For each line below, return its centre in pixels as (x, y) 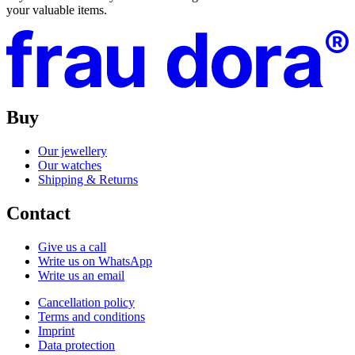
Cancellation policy (86, 302)
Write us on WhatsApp (95, 261)
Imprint (56, 331)
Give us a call (72, 247)
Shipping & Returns (88, 180)
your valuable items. (57, 10)
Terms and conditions (92, 317)
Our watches (70, 166)
